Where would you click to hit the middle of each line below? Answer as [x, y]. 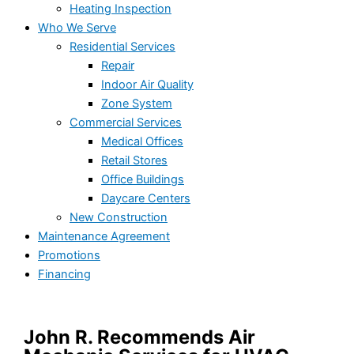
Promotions [69, 255]
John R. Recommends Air [140, 337]
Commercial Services [126, 122]
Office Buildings [143, 179]
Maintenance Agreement [104, 236]
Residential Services [122, 46]
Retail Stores [134, 160]
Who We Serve [77, 27]
